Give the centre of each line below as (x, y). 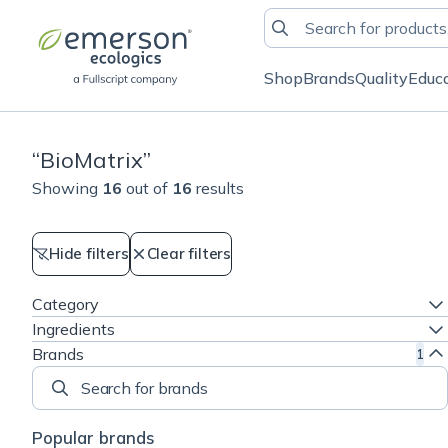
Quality (381, 78)
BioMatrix (91, 160)
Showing (65, 188)
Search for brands (96, 398)
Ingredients (73, 329)
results (220, 188)
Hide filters (89, 253)
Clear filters (188, 253)
